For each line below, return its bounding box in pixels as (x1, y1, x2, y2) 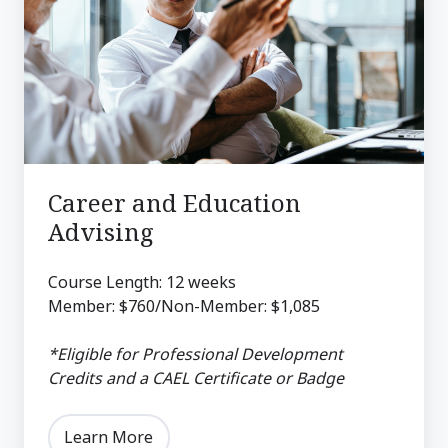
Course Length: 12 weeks (48, 270, 236, 293)
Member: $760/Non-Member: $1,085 (48, 294, 320, 317)
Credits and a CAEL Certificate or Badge (48, 366, 344, 389)
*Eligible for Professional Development (48, 342, 343, 365)
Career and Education (48, 185, 301, 219)
